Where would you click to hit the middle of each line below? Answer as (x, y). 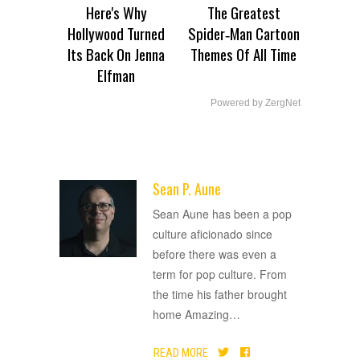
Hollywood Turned (117, 33)
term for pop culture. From (220, 274)
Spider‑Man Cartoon (243, 33)
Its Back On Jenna (117, 54)
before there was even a (215, 254)
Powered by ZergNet (256, 103)
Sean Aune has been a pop (222, 214)
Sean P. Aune (187, 189)
